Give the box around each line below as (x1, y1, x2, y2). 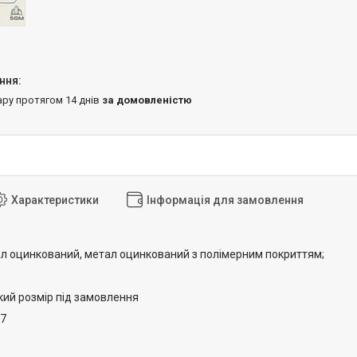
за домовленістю (102, 93, 192, 106)
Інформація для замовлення (147, 193, 304, 206)
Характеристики (11, 193, 99, 206)
